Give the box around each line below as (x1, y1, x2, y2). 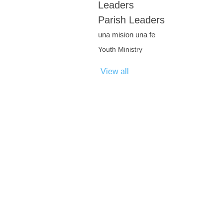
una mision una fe (98, 30, 155, 39)
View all (101, 67, 129, 76)
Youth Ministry (98, 46, 142, 53)
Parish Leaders (98, 14, 165, 25)
